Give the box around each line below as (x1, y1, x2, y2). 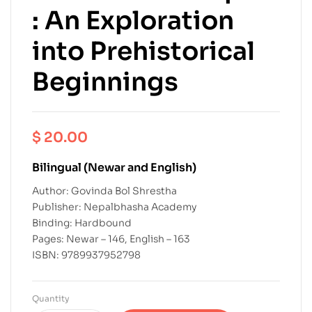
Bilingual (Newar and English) (32, 160, 196, 175)
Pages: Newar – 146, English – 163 (32, 232, 190, 245)
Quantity (32, 292, 70, 304)
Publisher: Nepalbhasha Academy (32, 200, 196, 213)
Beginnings (32, 66, 178, 98)
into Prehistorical (32, 36, 255, 68)
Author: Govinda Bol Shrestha (32, 184, 177, 197)
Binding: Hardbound (32, 216, 132, 229)
